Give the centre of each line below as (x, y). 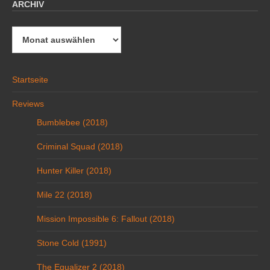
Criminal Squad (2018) (80, 147)
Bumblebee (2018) (72, 123)
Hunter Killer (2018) (74, 171)
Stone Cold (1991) (72, 243)
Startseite (30, 80)
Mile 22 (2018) (64, 195)
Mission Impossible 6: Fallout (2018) (106, 219)
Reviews (28, 104)
